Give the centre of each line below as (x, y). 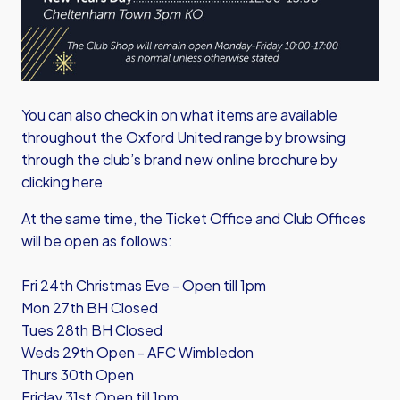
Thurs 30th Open (78, 375)
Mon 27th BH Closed (90, 308)
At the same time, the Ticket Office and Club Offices (194, 219)
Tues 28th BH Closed (92, 330)
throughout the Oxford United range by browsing (183, 137)
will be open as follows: (97, 241)
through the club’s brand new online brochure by (179, 160)
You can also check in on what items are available (179, 115)
